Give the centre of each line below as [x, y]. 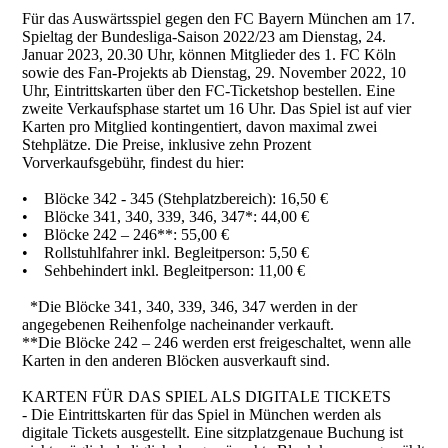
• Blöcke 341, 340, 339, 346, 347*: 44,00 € [166, 217]
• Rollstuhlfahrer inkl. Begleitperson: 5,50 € [166, 253]
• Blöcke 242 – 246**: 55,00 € [126, 235]
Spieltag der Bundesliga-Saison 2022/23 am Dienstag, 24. [204, 37]
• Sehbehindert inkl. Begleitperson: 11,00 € [164, 271]
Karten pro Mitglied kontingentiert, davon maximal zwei [200, 127]
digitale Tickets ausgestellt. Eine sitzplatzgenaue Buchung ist [213, 433]
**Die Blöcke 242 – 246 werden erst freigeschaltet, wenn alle [217, 343]
